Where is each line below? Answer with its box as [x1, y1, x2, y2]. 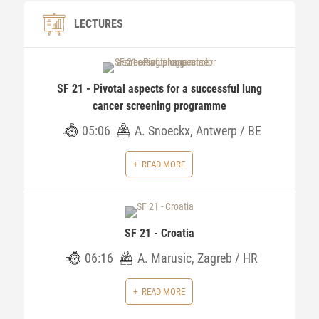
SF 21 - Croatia [124, 226, 194, 240]
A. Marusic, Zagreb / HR [137, 251, 258, 266]
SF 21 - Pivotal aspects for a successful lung [56, 82, 262, 95]
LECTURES [73, 17, 123, 31]
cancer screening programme [92, 99, 226, 113]
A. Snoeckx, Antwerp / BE [134, 123, 261, 138]
